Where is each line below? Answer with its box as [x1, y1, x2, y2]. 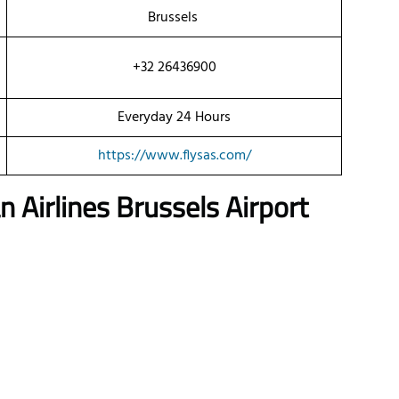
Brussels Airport [116, 185, 308, 229]
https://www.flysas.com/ [97, 144, 251, 168]
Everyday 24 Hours [118, 106, 231, 130]
